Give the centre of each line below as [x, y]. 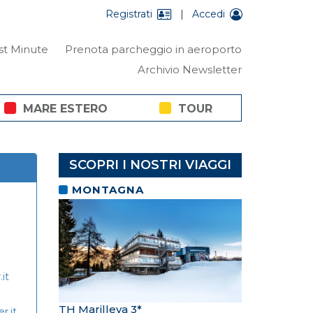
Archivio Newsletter [190, 70]
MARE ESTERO [65, 109]
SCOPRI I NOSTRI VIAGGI [150, 165]
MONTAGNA [108, 190]
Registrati [129, 14]
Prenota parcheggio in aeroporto [153, 49]
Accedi [209, 14]
